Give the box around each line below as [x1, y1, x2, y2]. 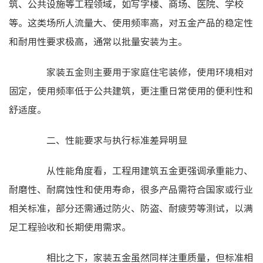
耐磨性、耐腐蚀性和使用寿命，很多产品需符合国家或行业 [9, 182, 253, 196]
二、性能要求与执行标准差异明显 [28, 133, 187, 147]
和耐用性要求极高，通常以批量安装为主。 [9, 34, 187, 48]
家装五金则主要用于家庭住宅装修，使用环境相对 [28, 65, 253, 79]
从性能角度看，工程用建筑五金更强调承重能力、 [28, 163, 253, 177]
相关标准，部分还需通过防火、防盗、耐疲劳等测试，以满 [9, 201, 253, 215]
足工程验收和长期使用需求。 [9, 220, 131, 234]
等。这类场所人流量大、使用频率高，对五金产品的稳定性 [9, 15, 253, 29]
